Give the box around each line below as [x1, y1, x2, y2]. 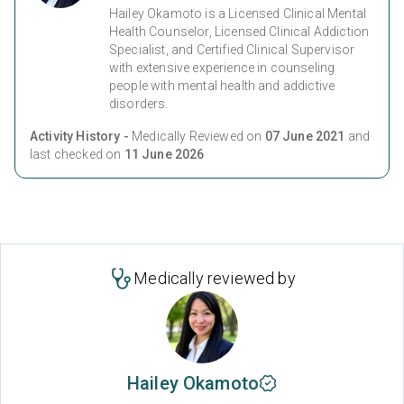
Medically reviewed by [133, 269, 296, 289]
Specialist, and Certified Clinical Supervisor [109, 42, 355, 58]
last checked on [30, 147, 124, 162]
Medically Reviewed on [132, 129, 265, 144]
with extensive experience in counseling [109, 60, 335, 76]
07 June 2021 [264, 129, 345, 144]
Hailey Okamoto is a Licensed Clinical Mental [109, 6, 367, 22]
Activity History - [30, 129, 133, 144]
